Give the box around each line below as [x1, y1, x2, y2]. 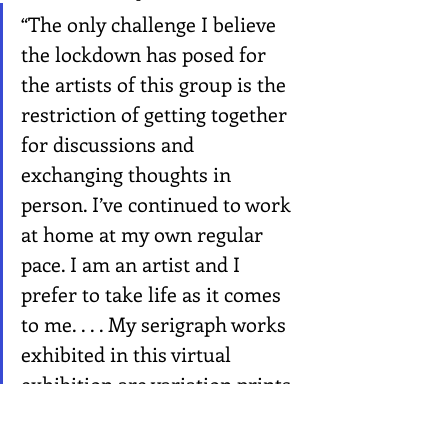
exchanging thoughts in [21, 160, 236, 188]
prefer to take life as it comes [21, 280, 286, 308]
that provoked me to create [21, 400, 267, 428]
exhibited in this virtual [21, 340, 236, 368]
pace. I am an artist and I [21, 250, 245, 278]
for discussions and [21, 130, 199, 158]
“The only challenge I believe [21, 10, 281, 38]
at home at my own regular [21, 220, 268, 248]
